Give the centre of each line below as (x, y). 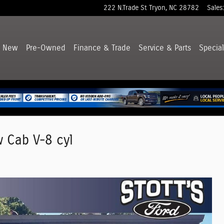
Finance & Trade (102, 48)
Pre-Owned (46, 48)
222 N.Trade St (125, 8)
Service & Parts (165, 48)
